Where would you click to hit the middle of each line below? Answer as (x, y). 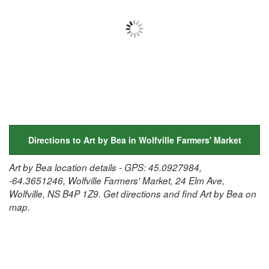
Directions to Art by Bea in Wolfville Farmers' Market (134, 140)
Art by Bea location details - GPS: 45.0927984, (105, 167)
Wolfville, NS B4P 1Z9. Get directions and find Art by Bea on (133, 193)
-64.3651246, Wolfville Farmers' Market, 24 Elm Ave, (117, 180)
